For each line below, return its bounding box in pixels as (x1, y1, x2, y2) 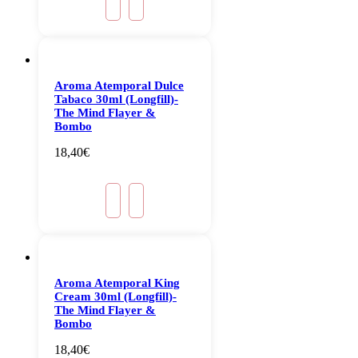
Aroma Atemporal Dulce (54, 79, 184, 93)
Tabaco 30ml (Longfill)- (54, 93, 178, 106)
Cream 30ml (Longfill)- (54, 290, 177, 304)
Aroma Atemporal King (54, 276, 180, 290)
